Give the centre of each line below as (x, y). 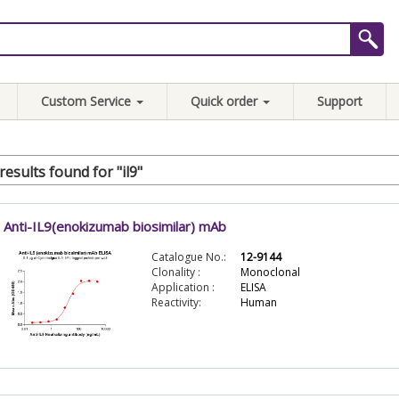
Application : (183, 288)
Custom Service (88, 101)
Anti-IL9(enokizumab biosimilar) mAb (114, 226)
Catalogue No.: (188, 257)
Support (340, 101)
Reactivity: (176, 303)
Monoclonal (270, 273)
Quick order (226, 101)
